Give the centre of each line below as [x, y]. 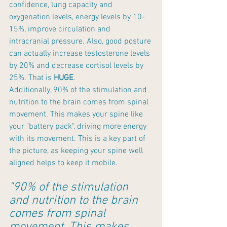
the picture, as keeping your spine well [77, 151]
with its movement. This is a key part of [78, 139]
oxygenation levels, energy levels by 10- [77, 17]
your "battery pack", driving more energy [79, 127]
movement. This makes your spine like [77, 115]
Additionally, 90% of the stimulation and [79, 90]
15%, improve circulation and [61, 30]
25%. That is [31, 78]
